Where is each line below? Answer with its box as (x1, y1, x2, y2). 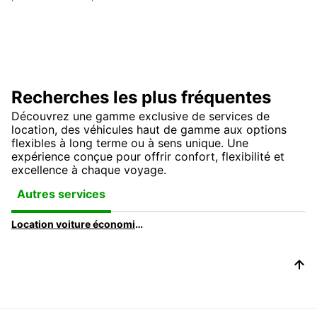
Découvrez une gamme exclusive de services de (11, 108, 270, 123)
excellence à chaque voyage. (11, 162, 166, 177)
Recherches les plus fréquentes (11, 86, 271, 108)
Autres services (17, 187, 105, 201)
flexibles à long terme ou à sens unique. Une (11, 135, 248, 150)
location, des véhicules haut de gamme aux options (11, 122, 287, 137)
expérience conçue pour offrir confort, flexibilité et (11, 149, 284, 163)
